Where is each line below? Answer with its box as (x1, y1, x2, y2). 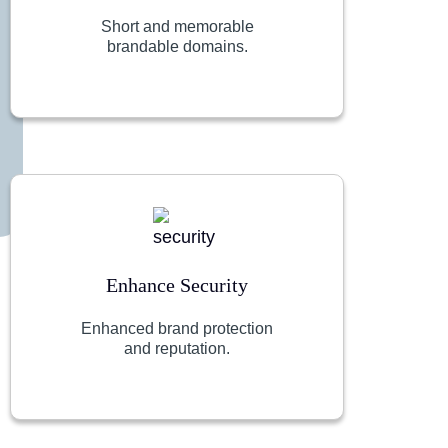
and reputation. (124, 340, 230, 357)
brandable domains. (106, 38, 248, 55)
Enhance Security (106, 274, 248, 296)
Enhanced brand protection (81, 320, 273, 337)
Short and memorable (100, 18, 254, 35)
